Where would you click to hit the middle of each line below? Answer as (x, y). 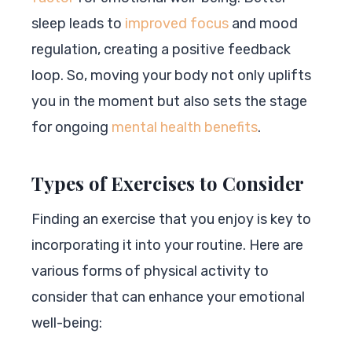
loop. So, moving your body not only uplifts (171, 75)
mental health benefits (185, 127)
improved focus (177, 23)
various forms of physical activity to (150, 271)
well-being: (67, 323)
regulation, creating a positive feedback (161, 49)
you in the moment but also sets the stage (169, 101)
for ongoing (71, 127)
